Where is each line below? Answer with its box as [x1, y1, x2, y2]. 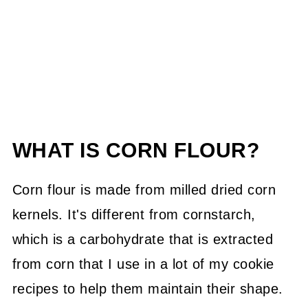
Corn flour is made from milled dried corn [12, 181, 276, 197]
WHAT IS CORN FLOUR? [12, 138, 260, 162]
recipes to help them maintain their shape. [12, 280, 283, 296]
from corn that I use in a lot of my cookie [12, 256, 274, 272]
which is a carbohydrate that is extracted [12, 231, 274, 247]
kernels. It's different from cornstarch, [12, 206, 256, 222]
